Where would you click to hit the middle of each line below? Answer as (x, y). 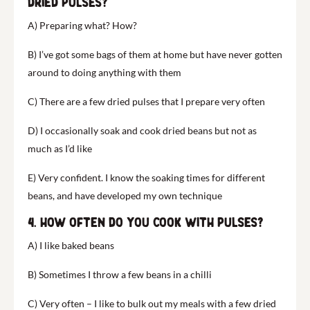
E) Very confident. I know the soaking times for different (146, 177)
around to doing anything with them (104, 72)
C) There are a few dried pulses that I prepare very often (146, 101)
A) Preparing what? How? (82, 25)
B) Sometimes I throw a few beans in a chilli (120, 274)
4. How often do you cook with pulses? (146, 222)
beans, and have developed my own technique (125, 195)
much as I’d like (60, 148)
